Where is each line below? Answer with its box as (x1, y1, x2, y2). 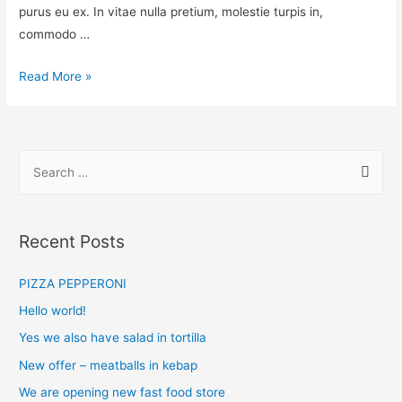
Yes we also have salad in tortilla (19, 330, 207, 345)
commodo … (19, 26, 91, 41)
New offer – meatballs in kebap (19, 357, 198, 372)
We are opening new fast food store (19, 385, 226, 400)
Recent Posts (19, 231, 126, 253)
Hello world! (19, 303, 87, 319)
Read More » (19, 68, 92, 83)
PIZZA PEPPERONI (19, 275, 127, 291)
